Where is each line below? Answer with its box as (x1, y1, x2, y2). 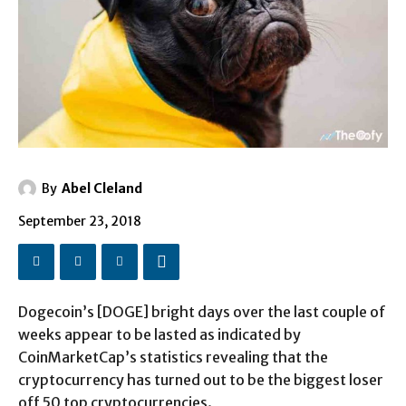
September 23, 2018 (18, 212, 141, 229)
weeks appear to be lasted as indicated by (18, 324, 301, 343)
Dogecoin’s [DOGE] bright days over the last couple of (18, 302, 386, 321)
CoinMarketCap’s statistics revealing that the (18, 347, 328, 366)
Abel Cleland (62, 179, 142, 197)
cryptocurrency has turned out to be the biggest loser (18, 370, 383, 389)
